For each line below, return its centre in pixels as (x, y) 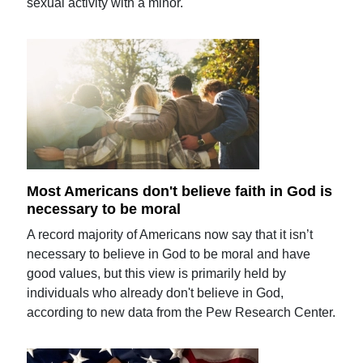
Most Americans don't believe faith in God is (180, 191)
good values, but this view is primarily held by (157, 273)
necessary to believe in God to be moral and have (169, 254)
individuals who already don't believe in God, (156, 293)
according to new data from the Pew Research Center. (181, 312)
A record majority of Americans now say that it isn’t (170, 234)
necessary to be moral (104, 209)
